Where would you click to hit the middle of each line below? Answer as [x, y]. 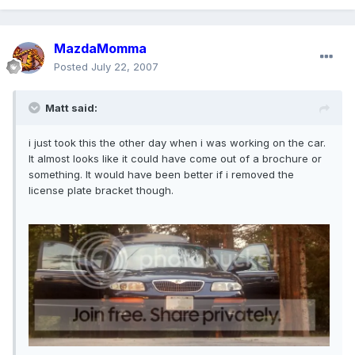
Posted [73, 67]
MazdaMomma [100, 49]
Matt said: [71, 108]
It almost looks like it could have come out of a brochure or [175, 159]
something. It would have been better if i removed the [161, 175]
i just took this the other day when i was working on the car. [177, 143]
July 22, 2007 [125, 67]
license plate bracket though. [101, 191]
